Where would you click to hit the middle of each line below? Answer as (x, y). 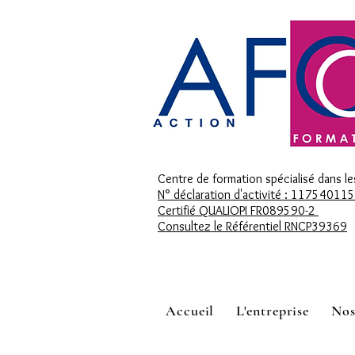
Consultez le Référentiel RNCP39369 (252, 226)
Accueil (190, 311)
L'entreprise (273, 311)
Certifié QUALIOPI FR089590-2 (238, 210)
